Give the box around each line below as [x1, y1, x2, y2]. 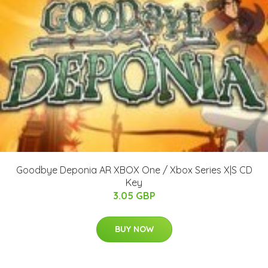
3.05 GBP [112, 190, 156, 202]
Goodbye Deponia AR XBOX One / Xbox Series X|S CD [16, 164, 252, 176]
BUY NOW [114, 224, 154, 235]
